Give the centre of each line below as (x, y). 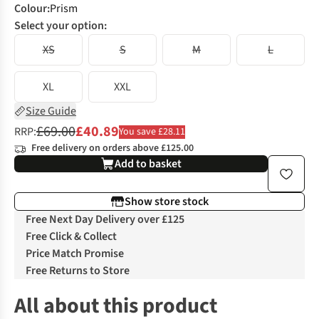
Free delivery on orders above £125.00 (113, 148)
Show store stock (167, 202)
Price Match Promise (75, 254)
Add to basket (148, 164)
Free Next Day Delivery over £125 (105, 220)
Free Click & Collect (71, 237)
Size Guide (51, 111)
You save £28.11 (152, 131)
